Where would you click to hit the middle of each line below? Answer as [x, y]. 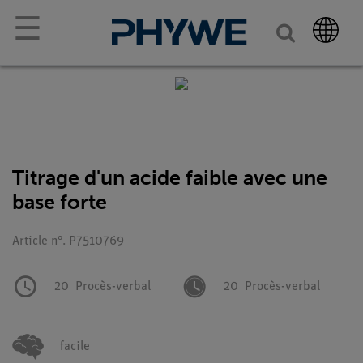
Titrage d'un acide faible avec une [170, 178]
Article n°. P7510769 [68, 241]
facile [75, 347]
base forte [60, 202]
